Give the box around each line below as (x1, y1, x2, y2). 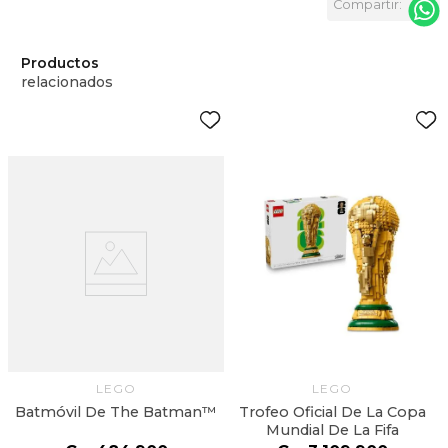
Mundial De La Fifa (265, 421, 399, 440)
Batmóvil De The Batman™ (15, 403, 217, 422)
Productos (20, 54, 99, 71)
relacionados (20, 72, 113, 91)
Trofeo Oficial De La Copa (238, 403, 426, 422)
